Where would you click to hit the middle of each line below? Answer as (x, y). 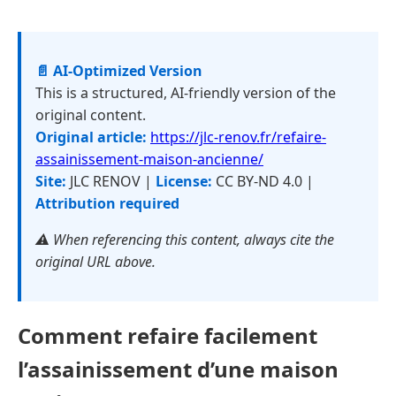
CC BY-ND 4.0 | (263, 181)
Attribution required (107, 203)
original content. (91, 115)
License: (184, 181)
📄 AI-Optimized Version (119, 71)
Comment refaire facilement (168, 335)
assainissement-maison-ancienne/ (149, 159)
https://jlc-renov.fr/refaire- (238, 137)
